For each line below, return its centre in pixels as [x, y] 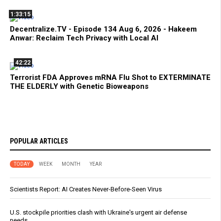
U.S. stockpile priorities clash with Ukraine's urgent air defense [98, 213]
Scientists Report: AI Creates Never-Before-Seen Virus [86, 189]
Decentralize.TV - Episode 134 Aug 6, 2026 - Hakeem [103, 29]
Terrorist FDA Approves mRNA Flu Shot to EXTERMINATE [110, 78]
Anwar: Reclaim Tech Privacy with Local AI [84, 38]
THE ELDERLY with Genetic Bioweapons [79, 87]
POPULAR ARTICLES [39, 141]
